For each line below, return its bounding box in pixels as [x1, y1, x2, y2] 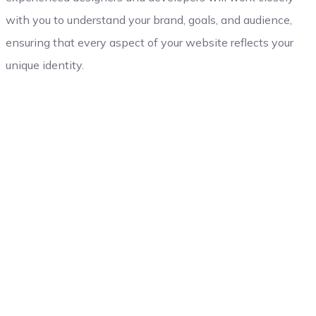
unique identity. [5, 58, 84, 72]
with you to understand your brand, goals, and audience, [5, 13, 292, 27]
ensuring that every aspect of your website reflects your [5, 35, 293, 49]
